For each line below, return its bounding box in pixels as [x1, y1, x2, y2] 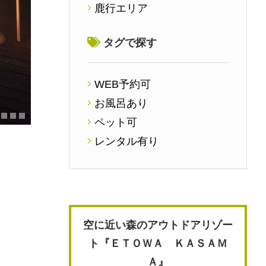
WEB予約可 [94, 78, 151, 91]
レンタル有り [94, 135, 159, 148]
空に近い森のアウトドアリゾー [83, 219, 233, 232]
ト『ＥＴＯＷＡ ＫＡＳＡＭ [88, 237, 227, 250]
